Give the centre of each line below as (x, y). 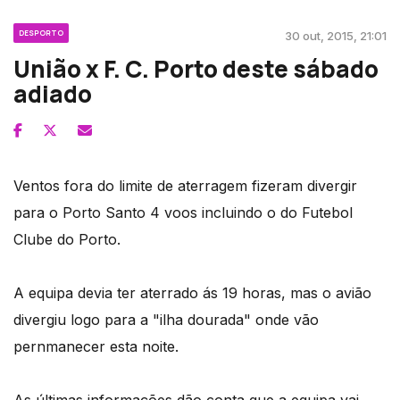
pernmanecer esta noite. (96, 347)
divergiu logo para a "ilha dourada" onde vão (166, 320)
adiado (53, 94)
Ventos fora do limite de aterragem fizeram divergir (185, 186)
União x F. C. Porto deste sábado (196, 69)
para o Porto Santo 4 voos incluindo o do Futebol (183, 213)
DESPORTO (41, 33)
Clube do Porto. (67, 240)
